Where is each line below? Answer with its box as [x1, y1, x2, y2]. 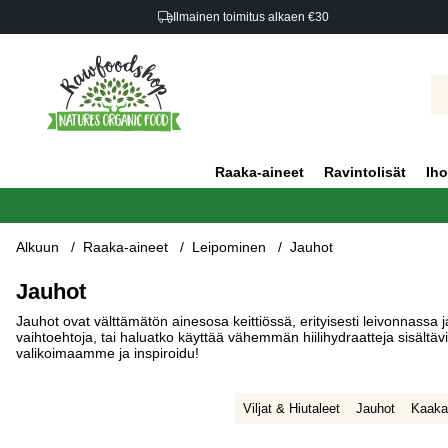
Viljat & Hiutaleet [242, 401, 340, 417]
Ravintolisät [324, 164, 406, 181]
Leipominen [192, 239, 266, 256]
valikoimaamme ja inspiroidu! [16, 345, 199, 362]
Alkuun [16, 239, 59, 256]
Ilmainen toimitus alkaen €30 [172, 10, 329, 24]
